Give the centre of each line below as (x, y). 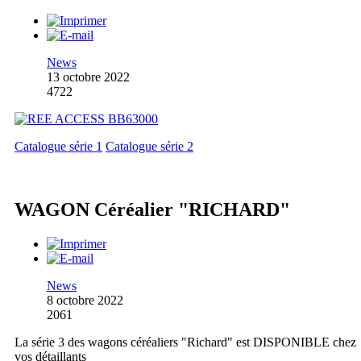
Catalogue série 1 (58, 146)
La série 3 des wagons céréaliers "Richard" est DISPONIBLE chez (185, 342)
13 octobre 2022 (88, 77)
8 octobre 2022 (85, 300)
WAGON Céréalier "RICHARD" (152, 209)
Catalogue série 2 (149, 146)
